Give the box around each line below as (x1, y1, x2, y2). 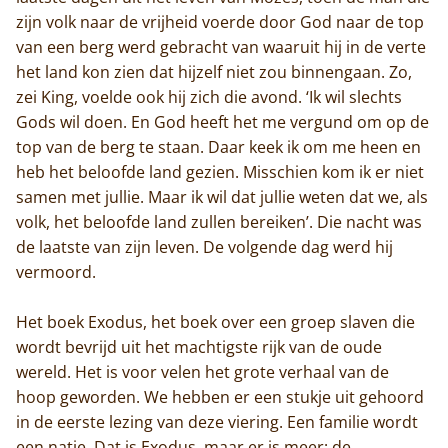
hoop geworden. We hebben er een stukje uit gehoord (16, 385, 424, 408)
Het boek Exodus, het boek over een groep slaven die (16, 310, 415, 333)
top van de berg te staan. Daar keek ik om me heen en (16, 135, 421, 158)
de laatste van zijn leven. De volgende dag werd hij (16, 235, 393, 258)
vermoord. (16, 260, 96, 283)
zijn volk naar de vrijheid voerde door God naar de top (16, 10, 424, 33)
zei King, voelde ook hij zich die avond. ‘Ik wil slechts (16, 85, 402, 108)
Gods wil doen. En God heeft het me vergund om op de (16, 110, 429, 133)
